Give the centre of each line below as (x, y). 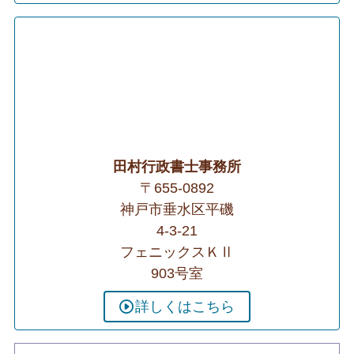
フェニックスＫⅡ (177, 252)
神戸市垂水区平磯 (177, 209)
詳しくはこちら (185, 306)
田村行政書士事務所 (177, 166)
